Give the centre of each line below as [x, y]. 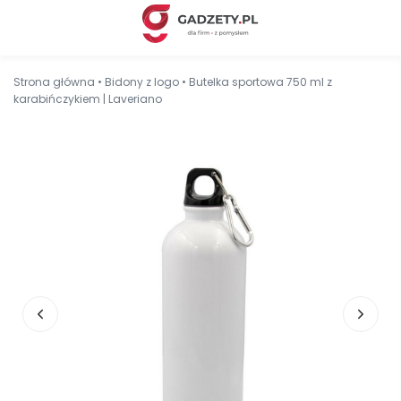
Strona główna [54, 81]
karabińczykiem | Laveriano [88, 98]
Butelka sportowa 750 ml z [260, 81]
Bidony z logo [142, 81]
